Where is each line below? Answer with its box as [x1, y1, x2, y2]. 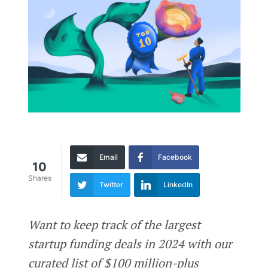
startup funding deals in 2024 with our [28, 235, 232, 252]
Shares [28, 173, 51, 183]
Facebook [157, 152, 192, 162]
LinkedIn [163, 179, 193, 189]
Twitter [99, 179, 123, 189]
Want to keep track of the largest [28, 216, 200, 233]
